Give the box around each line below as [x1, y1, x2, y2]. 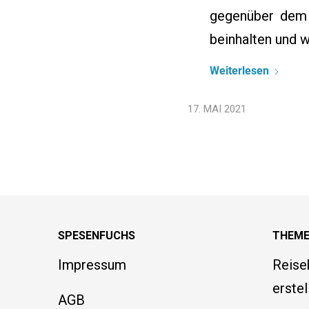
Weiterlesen [209, 64, 269, 78]
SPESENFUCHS [57, 229, 135, 242]
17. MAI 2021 [187, 103, 246, 115]
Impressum [57, 257, 126, 273]
